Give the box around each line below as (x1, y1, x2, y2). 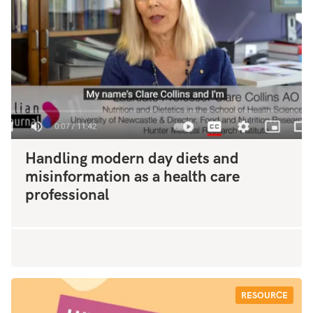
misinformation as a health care (25, 167, 240, 187)
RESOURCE (241, 289, 288, 301)
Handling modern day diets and (25, 149, 239, 168)
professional (25, 185, 109, 205)
